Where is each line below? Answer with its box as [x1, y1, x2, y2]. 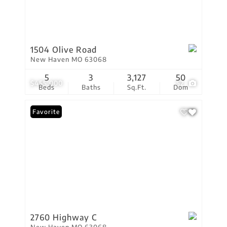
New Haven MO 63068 [30, 55, 107, 63]
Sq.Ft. [127, 83, 147, 91]
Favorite [32, 108, 60, 116]
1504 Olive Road [30, 45, 97, 55]
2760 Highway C [30, 212, 97, 222]
